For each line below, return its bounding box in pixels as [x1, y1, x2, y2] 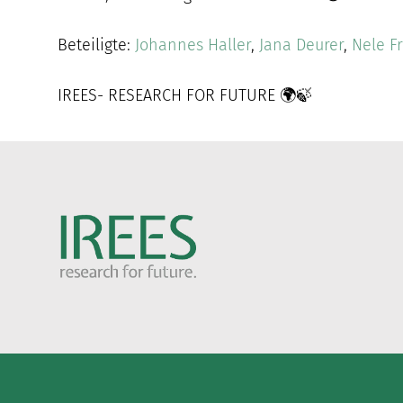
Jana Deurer [259, 34, 345, 55]
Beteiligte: [58, 34, 136, 55]
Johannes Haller [135, 34, 252, 55]
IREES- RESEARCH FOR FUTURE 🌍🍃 [58, 85, 313, 105]
